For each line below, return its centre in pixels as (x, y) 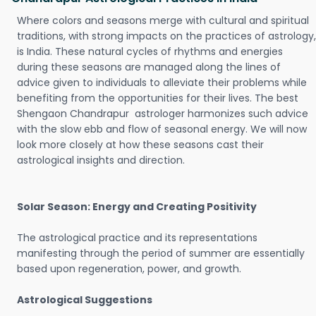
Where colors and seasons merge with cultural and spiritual (163, 20)
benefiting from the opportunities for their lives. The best (159, 98)
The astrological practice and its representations (137, 238)
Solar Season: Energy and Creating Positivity (137, 207)
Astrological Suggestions (85, 300)
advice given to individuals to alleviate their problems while (162, 83)
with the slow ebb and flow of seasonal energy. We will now (162, 129)
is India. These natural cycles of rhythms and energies (150, 51)
